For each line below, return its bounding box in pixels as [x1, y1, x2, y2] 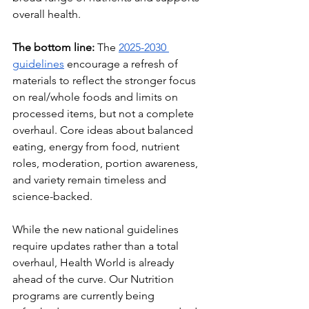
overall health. [12, 8, 81, 21]
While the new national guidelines [12, 223, 181, 237]
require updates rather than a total [12, 239, 181, 253]
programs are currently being [12, 289, 160, 303]
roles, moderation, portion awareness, [12, 157, 201, 170]
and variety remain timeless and [12, 173, 169, 187]
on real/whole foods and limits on [12, 90, 181, 104]
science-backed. [12, 190, 92, 203]
